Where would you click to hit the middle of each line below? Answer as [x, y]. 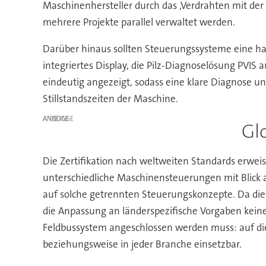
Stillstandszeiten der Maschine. [110, 99]
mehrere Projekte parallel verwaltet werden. [139, 22]
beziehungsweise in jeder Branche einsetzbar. [142, 244]
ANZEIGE [56, 119]
